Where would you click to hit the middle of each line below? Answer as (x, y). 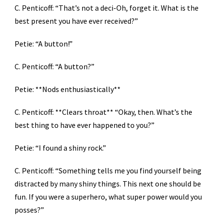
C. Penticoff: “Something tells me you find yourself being (108, 171)
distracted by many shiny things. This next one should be (108, 184)
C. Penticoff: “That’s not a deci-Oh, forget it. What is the (107, 8)
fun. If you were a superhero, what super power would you (108, 197)
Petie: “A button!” (44, 44)
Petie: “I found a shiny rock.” (60, 148)
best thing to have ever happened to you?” (85, 125)
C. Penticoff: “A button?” (54, 67)
